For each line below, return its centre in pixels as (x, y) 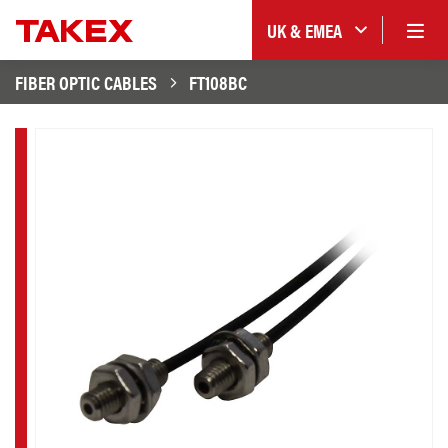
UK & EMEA (304, 30)
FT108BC (218, 82)
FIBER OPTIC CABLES (86, 82)
